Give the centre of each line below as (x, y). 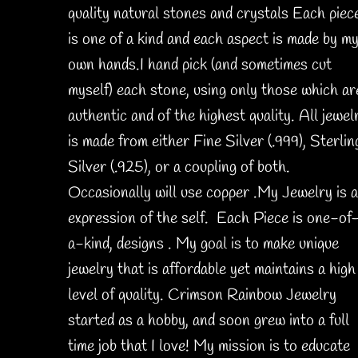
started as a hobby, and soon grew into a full (208, 321)
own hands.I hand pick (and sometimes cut (199, 66)
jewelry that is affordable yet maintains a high (211, 270)
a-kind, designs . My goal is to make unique (203, 245)
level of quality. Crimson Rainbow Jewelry (202, 296)
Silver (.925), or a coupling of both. (179, 168)
